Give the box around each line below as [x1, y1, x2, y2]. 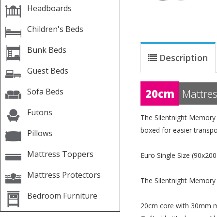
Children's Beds [27, 24, 83, 35]
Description [159, 52, 208, 64]
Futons [27, 107, 52, 118]
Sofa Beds [27, 86, 63, 97]
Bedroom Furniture [27, 190, 97, 201]
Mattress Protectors [27, 170, 101, 181]
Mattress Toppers [27, 149, 93, 160]
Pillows [27, 128, 52, 139]
